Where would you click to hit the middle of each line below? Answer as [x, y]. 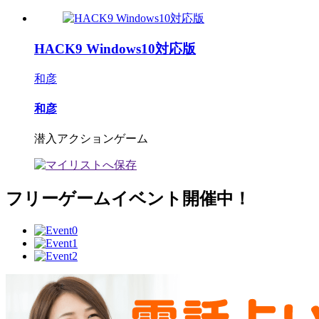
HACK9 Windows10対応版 [115, 48]
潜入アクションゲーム [91, 139]
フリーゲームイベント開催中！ [128, 199]
